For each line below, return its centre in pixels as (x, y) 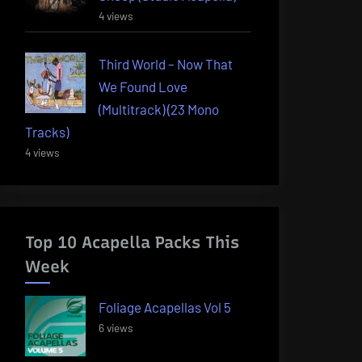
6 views (116, 328)
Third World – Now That (166, 63)
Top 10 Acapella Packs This (132, 243)
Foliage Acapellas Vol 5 (165, 307)
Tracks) (47, 131)
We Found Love (143, 86)
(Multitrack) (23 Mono (159, 109)
